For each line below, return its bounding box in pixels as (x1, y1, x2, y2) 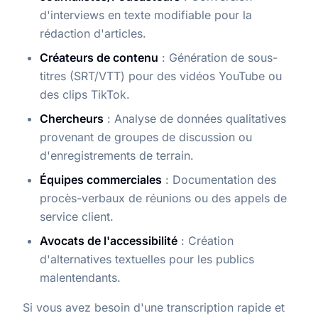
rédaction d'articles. (40, 26, 146, 40)
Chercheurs (40, 111, 104, 126)
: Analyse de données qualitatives (104, 111, 286, 126)
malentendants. (40, 270, 121, 285)
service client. (40, 209, 114, 224)
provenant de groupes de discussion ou (40, 130, 252, 144)
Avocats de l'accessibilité (40, 234, 177, 248)
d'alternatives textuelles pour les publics (40, 252, 254, 266)
